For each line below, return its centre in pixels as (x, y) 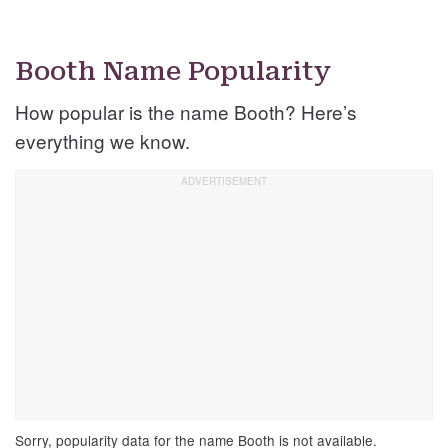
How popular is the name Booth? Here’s (186, 112)
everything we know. (102, 141)
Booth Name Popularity (173, 71)
